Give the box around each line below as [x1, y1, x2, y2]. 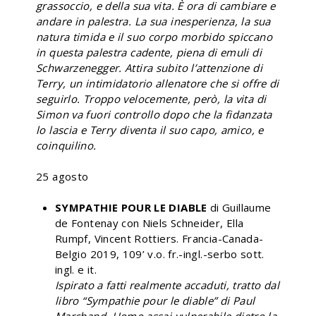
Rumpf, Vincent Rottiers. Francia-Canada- [55, 231, 264, 245]
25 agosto [36, 169, 145, 183]
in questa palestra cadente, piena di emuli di [36, 44, 262, 59]
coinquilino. [36, 138, 97, 152]
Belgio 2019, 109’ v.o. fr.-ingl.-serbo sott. [55, 246, 265, 261]
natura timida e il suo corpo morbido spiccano [36, 29, 272, 44]
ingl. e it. [55, 262, 97, 276]
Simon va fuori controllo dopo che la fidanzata [36, 107, 272, 121]
